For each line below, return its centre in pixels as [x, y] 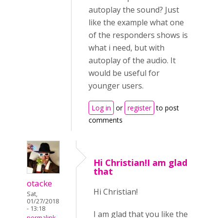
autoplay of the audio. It [132, 60]
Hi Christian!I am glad [140, 163]
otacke [39, 183]
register [139, 108]
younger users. [116, 86]
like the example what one [136, 22]
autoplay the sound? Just [134, 10]
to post [167, 108]
